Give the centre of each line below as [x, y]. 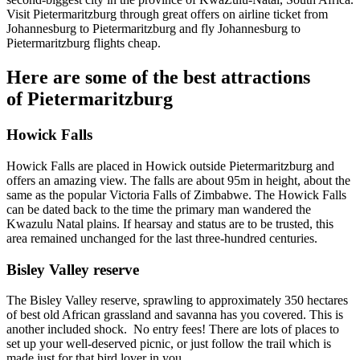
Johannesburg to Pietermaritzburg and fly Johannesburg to [153, 29]
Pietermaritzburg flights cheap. [84, 43]
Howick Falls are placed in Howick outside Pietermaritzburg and [170, 166]
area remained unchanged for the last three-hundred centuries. [162, 238]
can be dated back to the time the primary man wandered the [159, 209]
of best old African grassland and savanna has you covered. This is [175, 315]
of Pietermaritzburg [90, 99]
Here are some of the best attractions [158, 78]
